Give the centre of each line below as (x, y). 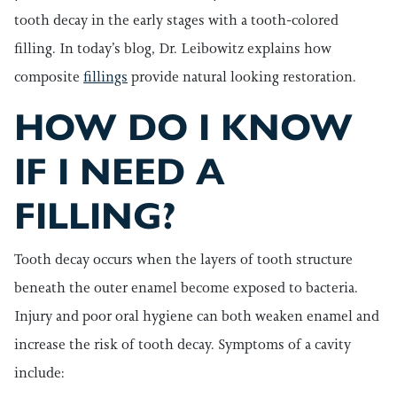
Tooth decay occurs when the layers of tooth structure (183, 259)
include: (39, 373)
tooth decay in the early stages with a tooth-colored (176, 20)
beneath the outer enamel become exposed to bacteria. (186, 288)
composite (49, 77)
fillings (105, 77)
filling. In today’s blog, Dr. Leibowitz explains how (173, 48)
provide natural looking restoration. (242, 77)
